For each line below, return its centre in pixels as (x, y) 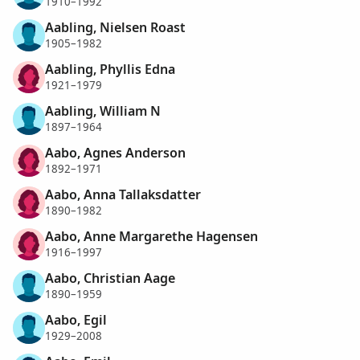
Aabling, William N (103, 110)
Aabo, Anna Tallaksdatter (123, 194)
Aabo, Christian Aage (110, 278)
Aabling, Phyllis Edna (110, 69)
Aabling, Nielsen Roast (115, 27)
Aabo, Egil (76, 319)
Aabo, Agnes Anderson (115, 152)
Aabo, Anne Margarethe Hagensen (151, 236)
